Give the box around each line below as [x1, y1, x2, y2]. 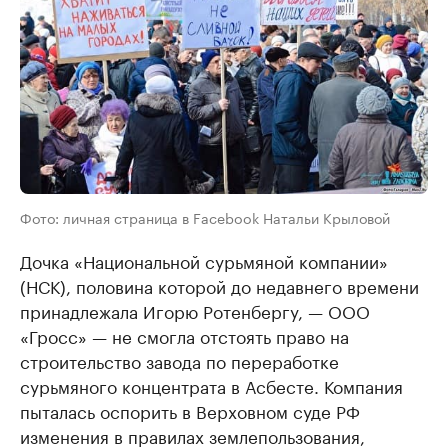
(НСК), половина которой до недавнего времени [20, 272, 419, 299]
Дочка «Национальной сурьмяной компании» [20, 247, 388, 274]
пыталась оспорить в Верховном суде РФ [20, 397, 360, 424]
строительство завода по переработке [20, 347, 339, 374]
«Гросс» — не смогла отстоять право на [20, 322, 349, 349]
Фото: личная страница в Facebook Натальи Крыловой [20, 206, 390, 229]
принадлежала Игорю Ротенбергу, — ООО [20, 297, 370, 324]
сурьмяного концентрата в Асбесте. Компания [20, 372, 403, 399]
